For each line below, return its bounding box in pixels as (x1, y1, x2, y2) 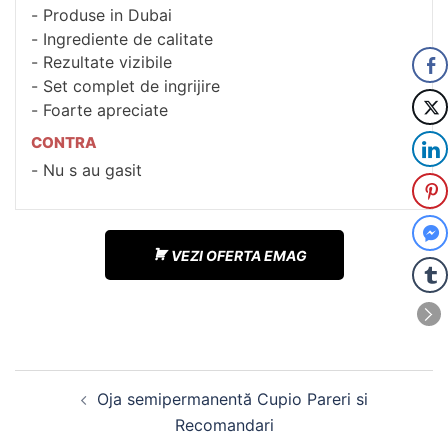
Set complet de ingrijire (43, 76, 220, 97)
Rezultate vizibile (43, 52, 172, 73)
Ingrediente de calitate (43, 28, 213, 49)
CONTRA (31, 132, 97, 152)
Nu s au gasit (43, 159, 142, 180)
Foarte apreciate (43, 99, 168, 120)
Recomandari (174, 415, 274, 435)
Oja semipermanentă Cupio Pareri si (96, 389, 368, 409)
